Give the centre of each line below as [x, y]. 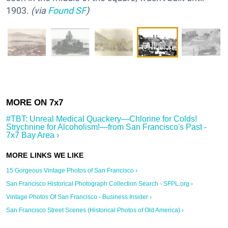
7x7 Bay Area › [33, 135]
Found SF [67, 10]
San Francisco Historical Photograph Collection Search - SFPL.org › [99, 183]
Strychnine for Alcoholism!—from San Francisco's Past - [106, 127]
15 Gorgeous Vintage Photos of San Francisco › [72, 170]
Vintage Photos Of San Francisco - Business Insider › [79, 197]
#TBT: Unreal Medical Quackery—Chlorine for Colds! [102, 119]
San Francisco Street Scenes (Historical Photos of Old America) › [95, 210]
